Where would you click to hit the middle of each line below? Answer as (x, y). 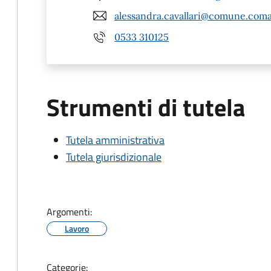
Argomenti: (69, 212)
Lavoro (77, 228)
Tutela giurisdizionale (114, 157)
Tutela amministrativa (115, 140)
